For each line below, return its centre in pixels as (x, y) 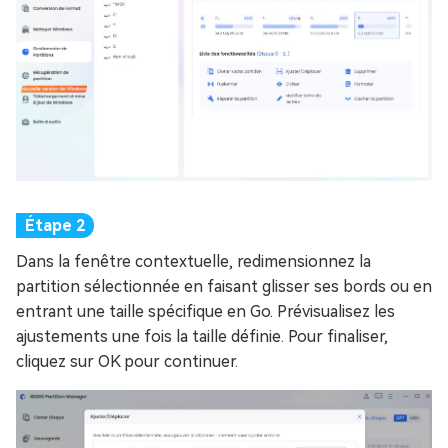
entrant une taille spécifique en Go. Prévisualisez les (205, 312)
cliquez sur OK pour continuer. (127, 362)
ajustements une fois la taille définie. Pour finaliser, (202, 337)
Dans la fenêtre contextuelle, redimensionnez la (193, 262)
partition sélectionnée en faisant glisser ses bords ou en (224, 287)
